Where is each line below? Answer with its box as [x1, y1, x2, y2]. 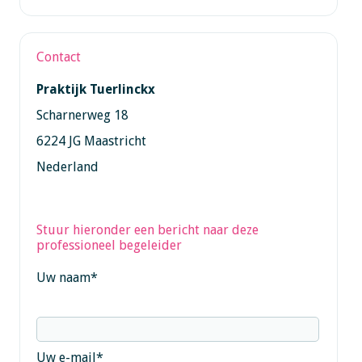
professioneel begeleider [36, 237, 182, 253]
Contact [36, 48, 81, 65]
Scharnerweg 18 [36, 107, 128, 123]
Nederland [36, 158, 99, 175]
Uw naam [36, 269, 90, 285]
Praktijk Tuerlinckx [36, 81, 155, 97]
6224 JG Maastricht [36, 133, 146, 149]
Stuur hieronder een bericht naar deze [36, 221, 259, 238]
